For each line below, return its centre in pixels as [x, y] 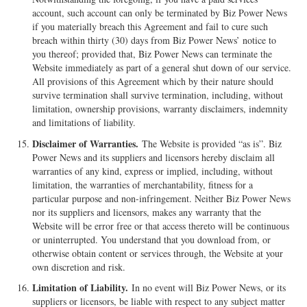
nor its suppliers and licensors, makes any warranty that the [147, 212]
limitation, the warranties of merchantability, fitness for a [143, 184]
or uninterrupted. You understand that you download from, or [152, 239]
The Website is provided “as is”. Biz [210, 143]
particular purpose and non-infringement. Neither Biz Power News [162, 198]
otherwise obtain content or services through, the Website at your [158, 253]
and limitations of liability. [84, 123]
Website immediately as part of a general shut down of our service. [162, 68]
